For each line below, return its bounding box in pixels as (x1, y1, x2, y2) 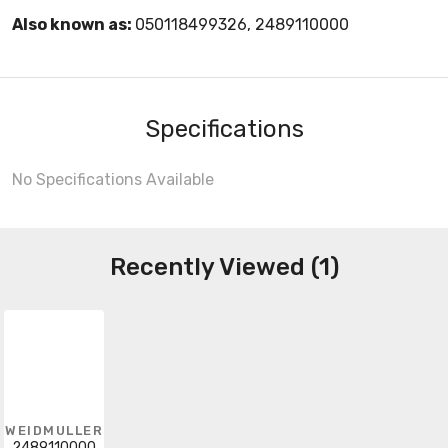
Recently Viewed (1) (109, 252, 339, 281)
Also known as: (12, 14, 135, 34)
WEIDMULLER (5, 422, 103, 438)
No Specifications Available (12, 169, 214, 189)
